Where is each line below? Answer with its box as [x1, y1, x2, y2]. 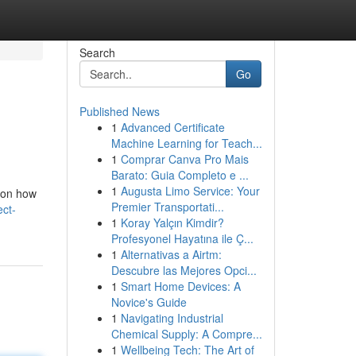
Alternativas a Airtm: [120, 246, 222, 262]
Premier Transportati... [110, 199, 224, 215]
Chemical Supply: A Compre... [110, 326, 262, 342]
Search [79, 44, 115, 60]
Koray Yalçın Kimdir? [120, 215, 224, 230]
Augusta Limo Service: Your [120, 183, 260, 199]
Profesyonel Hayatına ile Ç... [110, 230, 253, 246]
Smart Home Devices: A [120, 278, 241, 294]
